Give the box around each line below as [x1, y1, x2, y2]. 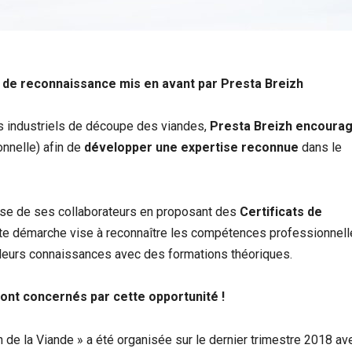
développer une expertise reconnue [84, 140, 299, 156]
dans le [299, 140, 342, 156]
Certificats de [240, 203, 322, 219]
